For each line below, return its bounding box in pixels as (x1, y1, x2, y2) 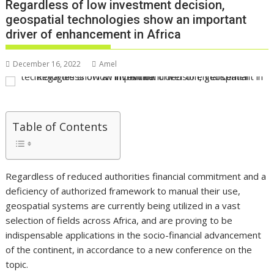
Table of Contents (12, 119, 108, 135)
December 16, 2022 (13, 59, 81, 70)
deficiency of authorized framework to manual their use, (6, 185, 241, 198)
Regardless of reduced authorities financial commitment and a (6, 170, 267, 183)
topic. (6, 258, 29, 271)
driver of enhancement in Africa (6, 27, 182, 42)
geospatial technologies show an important (6, 12, 247, 28)
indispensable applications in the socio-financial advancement (6, 229, 262, 242)
